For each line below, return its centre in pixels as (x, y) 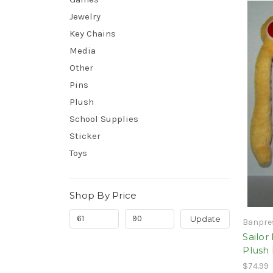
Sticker (85, 136)
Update (205, 218)
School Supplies (104, 119)
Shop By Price (103, 195)
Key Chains (93, 33)
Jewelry (85, 16)
